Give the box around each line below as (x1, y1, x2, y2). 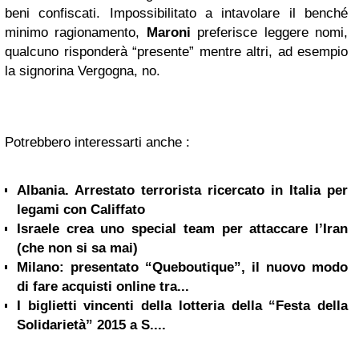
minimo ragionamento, (5, 25, 147, 40)
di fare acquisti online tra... (17, 279, 189, 294)
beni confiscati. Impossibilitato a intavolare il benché (5, 6, 348, 21)
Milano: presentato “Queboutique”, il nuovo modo (17, 260, 348, 275)
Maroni (146, 25, 198, 40)
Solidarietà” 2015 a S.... (17, 317, 166, 333)
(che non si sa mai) (17, 240, 138, 256)
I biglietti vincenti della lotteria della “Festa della (17, 298, 348, 313)
